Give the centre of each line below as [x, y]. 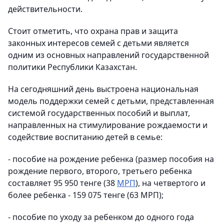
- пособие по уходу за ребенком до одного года [101, 217]
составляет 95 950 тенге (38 [62, 183]
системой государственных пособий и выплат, [99, 113]
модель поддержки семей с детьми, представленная [111, 101]
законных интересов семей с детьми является [98, 43]
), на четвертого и [170, 183]
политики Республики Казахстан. [72, 67]
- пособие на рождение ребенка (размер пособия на [111, 159]
